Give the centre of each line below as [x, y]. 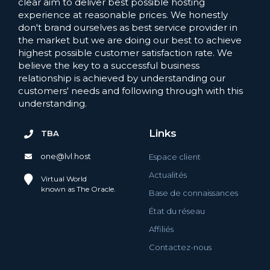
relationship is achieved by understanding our [122, 78]
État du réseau [177, 211]
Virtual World [64, 178]
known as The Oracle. [78, 189]
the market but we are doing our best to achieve [130, 40]
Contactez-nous [180, 247]
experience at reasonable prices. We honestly [123, 14]
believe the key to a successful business [109, 65]
